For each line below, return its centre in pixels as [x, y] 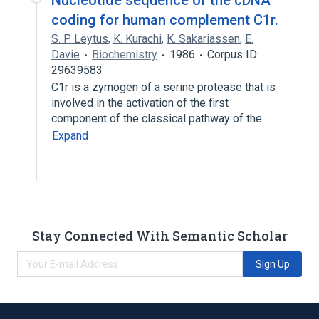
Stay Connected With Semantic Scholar [159, 235]
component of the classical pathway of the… [162, 119]
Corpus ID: [233, 54]
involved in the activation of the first [140, 103]
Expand [70, 136]
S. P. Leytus [80, 39]
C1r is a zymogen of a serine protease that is [163, 87]
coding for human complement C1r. [165, 20]
